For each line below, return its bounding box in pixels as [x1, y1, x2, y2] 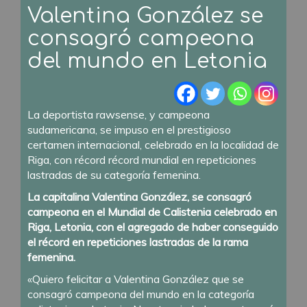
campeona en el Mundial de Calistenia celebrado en [27, 204, 277, 219]
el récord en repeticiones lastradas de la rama [27, 234, 248, 249]
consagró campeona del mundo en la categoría [27, 286, 254, 301]
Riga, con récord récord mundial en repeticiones [27, 152, 256, 167]
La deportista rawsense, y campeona [27, 107, 210, 121]
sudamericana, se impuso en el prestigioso [27, 122, 231, 136]
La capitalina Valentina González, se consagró [27, 189, 251, 204]
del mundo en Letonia [27, 49, 267, 73]
